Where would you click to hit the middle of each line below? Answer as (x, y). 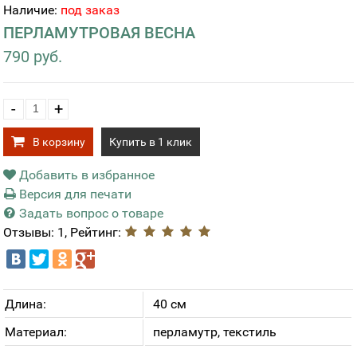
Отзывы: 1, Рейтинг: (64, 232)
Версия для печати (74, 194)
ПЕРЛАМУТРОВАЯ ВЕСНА (100, 33)
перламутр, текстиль (215, 332)
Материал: (36, 332)
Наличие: (32, 10)
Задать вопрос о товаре (90, 213)
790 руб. (33, 57)
